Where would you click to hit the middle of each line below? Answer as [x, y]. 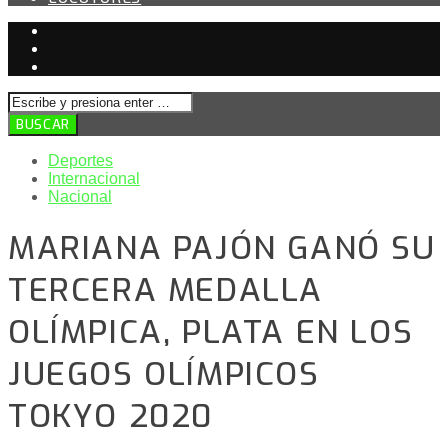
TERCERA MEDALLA [166, 290]
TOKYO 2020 [111, 416]
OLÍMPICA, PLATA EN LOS [211, 332]
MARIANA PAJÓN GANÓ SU [222, 248]
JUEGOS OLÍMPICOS [164, 374]
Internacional [94, 178]
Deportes [80, 160]
